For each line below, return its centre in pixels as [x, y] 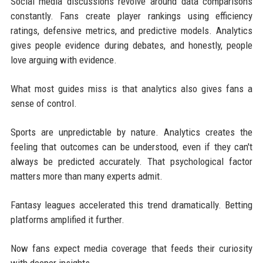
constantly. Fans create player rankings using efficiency [131, 16]
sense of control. [43, 103]
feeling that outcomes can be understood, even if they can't [131, 146]
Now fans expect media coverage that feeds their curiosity [131, 248]
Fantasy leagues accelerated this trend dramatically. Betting [131, 205]
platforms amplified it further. [67, 219]
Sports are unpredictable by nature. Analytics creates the [131, 132]
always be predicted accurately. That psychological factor [131, 161]
